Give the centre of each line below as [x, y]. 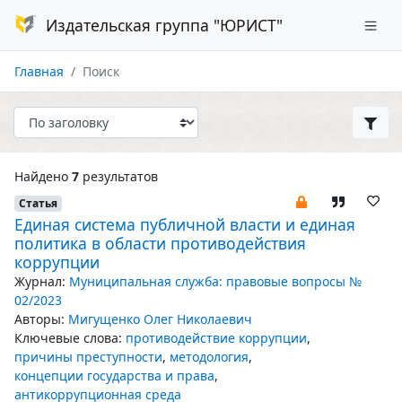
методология [209, 357]
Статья [38, 203]
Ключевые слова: [68, 338]
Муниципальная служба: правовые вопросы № [215, 281]
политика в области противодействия [160, 243]
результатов [118, 176]
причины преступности [88, 357]
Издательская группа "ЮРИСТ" [164, 25]
